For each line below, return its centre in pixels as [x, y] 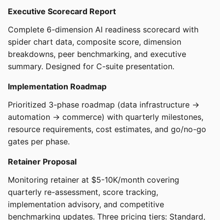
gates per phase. [39, 142]
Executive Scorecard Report [62, 12]
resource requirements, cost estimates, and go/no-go [107, 129]
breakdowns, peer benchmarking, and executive [97, 54]
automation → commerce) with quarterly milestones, [106, 117]
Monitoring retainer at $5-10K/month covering [94, 180]
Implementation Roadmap [57, 87]
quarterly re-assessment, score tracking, [83, 192]
